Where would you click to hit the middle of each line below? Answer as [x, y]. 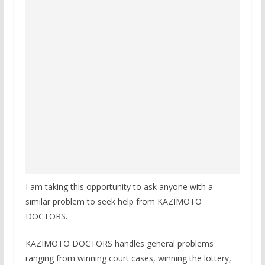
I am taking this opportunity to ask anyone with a [119, 187]
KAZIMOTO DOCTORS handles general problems [119, 244]
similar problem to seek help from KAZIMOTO [113, 202]
